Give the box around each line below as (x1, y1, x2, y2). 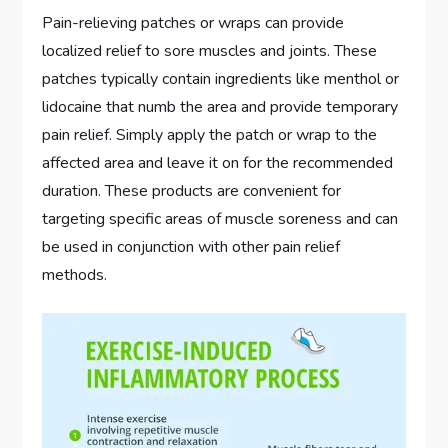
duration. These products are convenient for (42, 180, 342, 202)
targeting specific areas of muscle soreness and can (42, 208, 399, 230)
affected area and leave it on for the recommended (42, 152, 394, 174)
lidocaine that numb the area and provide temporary (42, 96, 399, 118)
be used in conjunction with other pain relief (42, 236, 341, 258)
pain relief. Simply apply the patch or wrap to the (42, 124, 378, 146)
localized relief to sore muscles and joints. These (42, 40, 378, 62)
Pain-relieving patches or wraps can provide (42, 12, 345, 34)
